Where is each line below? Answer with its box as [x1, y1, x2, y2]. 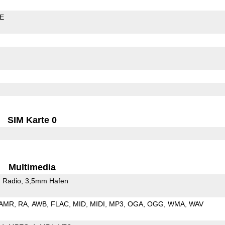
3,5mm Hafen [25, 176, 68, 185]
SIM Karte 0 [8, 115, 57, 125]
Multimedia [9, 162, 56, 172]
